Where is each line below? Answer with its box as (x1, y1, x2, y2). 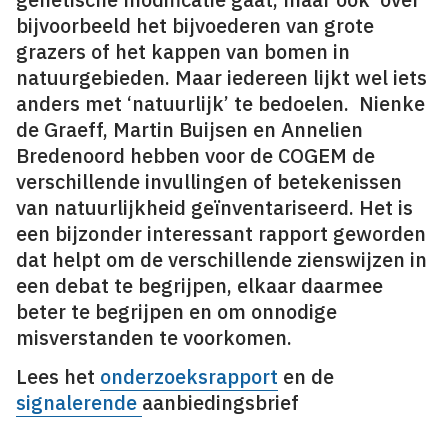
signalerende (16, 389, 142, 417)
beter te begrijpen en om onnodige (16, 298, 337, 325)
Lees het (16, 363, 100, 391)
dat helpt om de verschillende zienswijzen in (16, 246, 427, 273)
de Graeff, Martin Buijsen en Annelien (16, 116, 363, 143)
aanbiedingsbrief (142, 389, 299, 417)
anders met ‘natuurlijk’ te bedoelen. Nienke (16, 90, 425, 117)
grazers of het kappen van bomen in (16, 38, 350, 65)
